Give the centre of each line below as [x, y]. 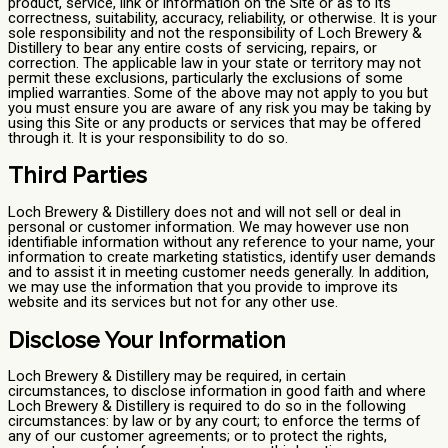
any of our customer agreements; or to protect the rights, [197, 436]
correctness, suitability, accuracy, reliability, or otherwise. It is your [222, 17]
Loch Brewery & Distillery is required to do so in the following [207, 406]
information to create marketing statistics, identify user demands [222, 257]
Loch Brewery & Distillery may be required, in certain [177, 376]
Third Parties [77, 175]
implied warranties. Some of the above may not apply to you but [218, 92]
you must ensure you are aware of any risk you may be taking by [219, 107]
